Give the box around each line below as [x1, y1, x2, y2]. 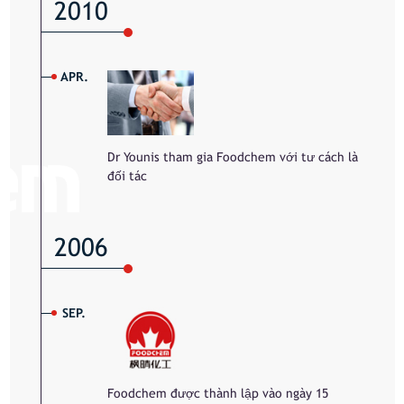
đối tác [107, 169, 148, 184]
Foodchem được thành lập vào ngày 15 [107, 386, 329, 401]
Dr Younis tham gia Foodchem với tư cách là [107, 150, 359, 165]
